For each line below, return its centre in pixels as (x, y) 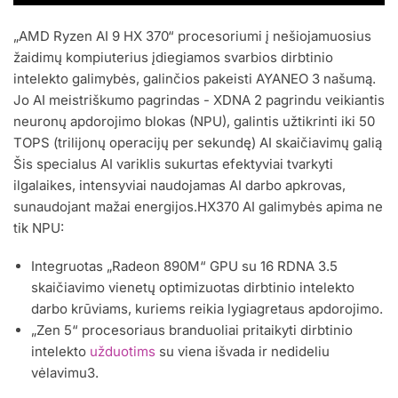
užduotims (123, 352)
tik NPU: (39, 227)
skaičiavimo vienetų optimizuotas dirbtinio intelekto (193, 288)
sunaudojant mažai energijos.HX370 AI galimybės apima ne (198, 206)
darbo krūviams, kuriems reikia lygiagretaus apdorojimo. (207, 309)
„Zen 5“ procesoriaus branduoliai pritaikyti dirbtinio (192, 330)
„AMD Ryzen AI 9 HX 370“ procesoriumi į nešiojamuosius (192, 36)
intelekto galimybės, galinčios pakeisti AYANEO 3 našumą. (195, 78)
